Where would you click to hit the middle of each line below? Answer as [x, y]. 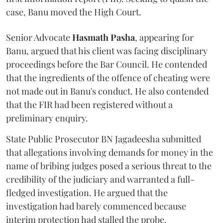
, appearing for [164, 38]
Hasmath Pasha [104, 38]
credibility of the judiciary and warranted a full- [100, 179]
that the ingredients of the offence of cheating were [108, 78]
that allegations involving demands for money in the [110, 153]
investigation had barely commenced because [96, 206]
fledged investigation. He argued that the [87, 193]
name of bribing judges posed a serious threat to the [109, 166]
